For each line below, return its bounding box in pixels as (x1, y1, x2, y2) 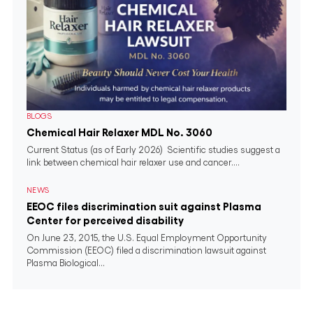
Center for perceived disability (27, 215, 184, 226)
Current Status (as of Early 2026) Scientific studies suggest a (27, 145, 280, 154)
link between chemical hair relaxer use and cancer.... (27, 158, 240, 167)
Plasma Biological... (27, 259, 105, 268)
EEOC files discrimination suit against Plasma (27, 201, 261, 212)
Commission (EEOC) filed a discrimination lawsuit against (27, 246, 266, 255)
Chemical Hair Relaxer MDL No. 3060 (27, 127, 216, 138)
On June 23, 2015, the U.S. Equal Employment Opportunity (27, 233, 267, 242)
